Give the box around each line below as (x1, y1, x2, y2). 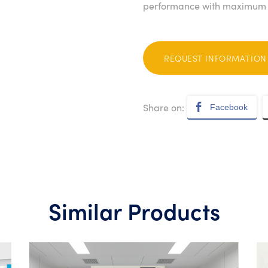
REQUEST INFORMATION (164, 52, 267, 64)
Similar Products (48, 194, 220, 226)
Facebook (210, 102, 248, 112)
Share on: (143, 100, 184, 114)
